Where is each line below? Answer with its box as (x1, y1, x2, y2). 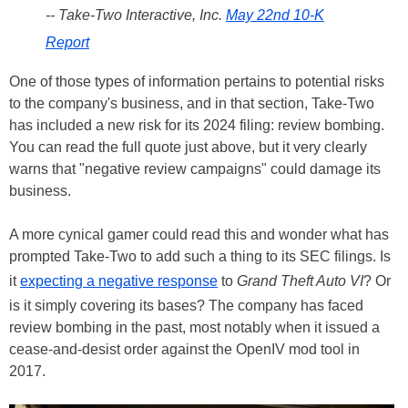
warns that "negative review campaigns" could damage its (9, 160, 381, 177)
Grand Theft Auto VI (237, 272, 363, 289)
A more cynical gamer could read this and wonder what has (9, 226, 389, 242)
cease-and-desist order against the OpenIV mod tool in (9, 341, 360, 357)
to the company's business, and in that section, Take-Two (9, 95, 374, 111)
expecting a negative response (20, 272, 218, 289)
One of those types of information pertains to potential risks (9, 73, 384, 89)
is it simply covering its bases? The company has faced (9, 297, 363, 313)
